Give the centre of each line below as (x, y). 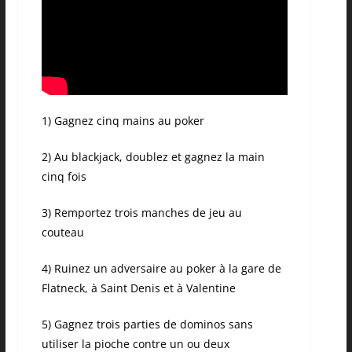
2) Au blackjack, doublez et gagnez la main (153, 157)
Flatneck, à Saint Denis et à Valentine (138, 288)
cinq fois (64, 177)
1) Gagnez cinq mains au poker (124, 121)
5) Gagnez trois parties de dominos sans (147, 324)
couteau (62, 233)
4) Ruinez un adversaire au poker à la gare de (161, 269)
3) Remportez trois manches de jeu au (141, 213)
